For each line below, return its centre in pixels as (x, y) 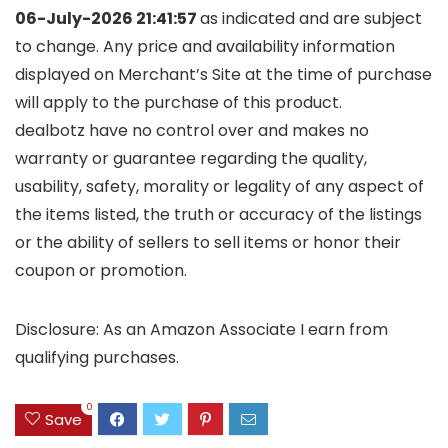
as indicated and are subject (311, 19)
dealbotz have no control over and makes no (192, 131)
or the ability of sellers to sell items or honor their (208, 243)
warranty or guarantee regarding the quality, (191, 159)
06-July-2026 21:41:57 (107, 19)
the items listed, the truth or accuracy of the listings (218, 215)
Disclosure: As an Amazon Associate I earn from (201, 330)
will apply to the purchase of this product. (178, 103)
